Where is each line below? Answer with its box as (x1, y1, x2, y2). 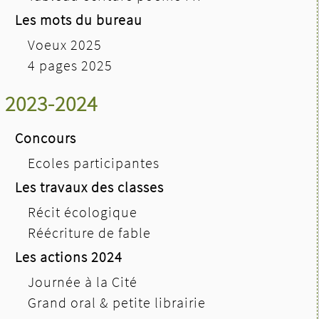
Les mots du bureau (15, 10, 142, 28)
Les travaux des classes (15, 177, 164, 196)
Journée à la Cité (28, 272, 137, 291)
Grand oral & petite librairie (28, 293, 206, 311)
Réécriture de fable (28, 223, 151, 241)
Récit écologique (28, 202, 137, 221)
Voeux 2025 (28, 35, 102, 53)
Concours (15, 128, 76, 147)
